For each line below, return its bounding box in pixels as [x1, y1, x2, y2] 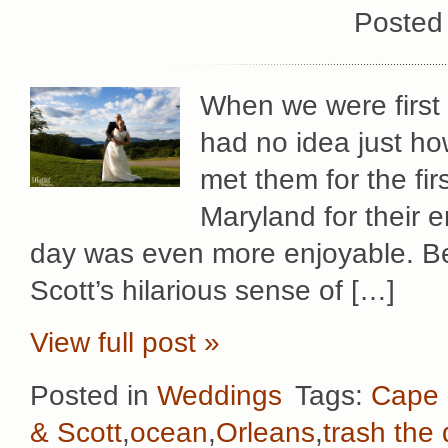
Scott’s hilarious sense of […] [30, 274, 395, 306]
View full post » [30, 327, 220, 359]
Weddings [157, 379, 282, 411]
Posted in [30, 379, 157, 411]
